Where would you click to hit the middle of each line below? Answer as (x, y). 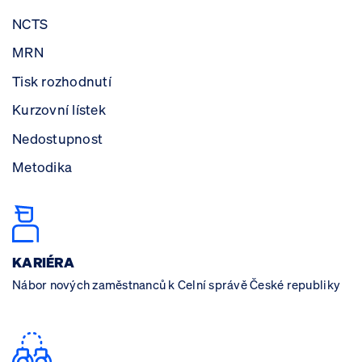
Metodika (42, 167)
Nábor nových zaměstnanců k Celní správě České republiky (177, 285)
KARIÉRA (43, 262)
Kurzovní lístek (59, 110)
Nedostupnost (58, 138)
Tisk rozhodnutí (62, 81)
